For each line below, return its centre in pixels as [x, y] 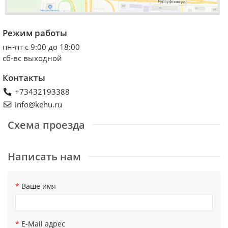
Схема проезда [46, 125]
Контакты [24, 77]
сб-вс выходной [32, 58]
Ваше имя [39, 186]
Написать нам [44, 156]
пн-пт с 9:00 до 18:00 [41, 47]
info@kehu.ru [39, 104]
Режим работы [35, 33]
